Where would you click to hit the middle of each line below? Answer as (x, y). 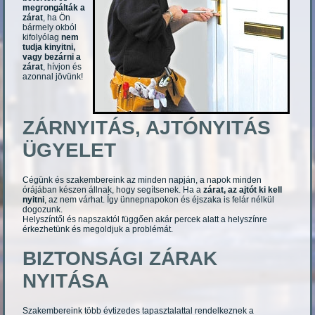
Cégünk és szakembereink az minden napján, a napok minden (142, 180)
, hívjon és (63, 67)
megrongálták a (54, 8)
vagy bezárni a (52, 57)
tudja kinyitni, (49, 47)
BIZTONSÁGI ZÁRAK (120, 259)
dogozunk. (43, 210)
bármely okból (50, 28)
